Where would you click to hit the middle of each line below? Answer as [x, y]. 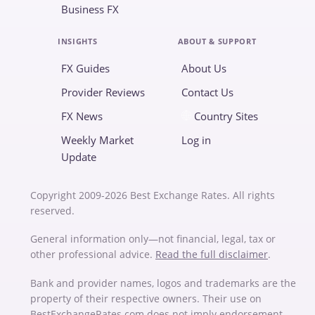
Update [78, 157]
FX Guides [85, 69]
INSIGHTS [77, 41]
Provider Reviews [103, 92]
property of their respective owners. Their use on [146, 298]
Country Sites [226, 116]
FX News [82, 116]
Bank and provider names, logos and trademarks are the [163, 283]
